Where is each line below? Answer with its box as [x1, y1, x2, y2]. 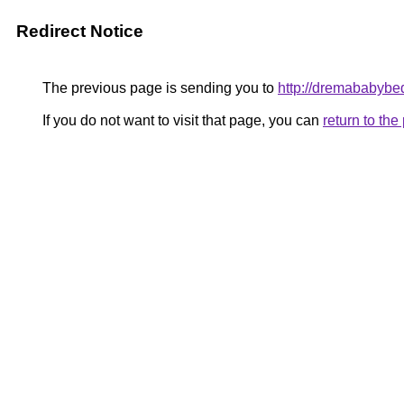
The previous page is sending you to [39, 80, 278, 96]
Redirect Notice [16, 22, 143, 41]
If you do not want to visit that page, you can [39, 113, 323, 128]
